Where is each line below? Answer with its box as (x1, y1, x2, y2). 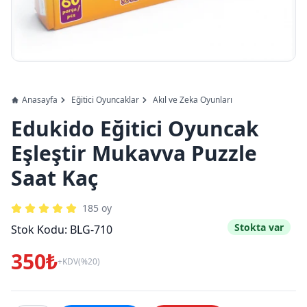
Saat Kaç (11, 164, 98, 192)
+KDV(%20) (58, 256, 100, 267)
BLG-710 (70, 222, 112, 237)
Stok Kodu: (11, 222, 70, 237)
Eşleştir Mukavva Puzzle (11, 139, 257, 167)
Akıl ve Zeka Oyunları (153, 94, 232, 106)
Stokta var (234, 221, 284, 234)
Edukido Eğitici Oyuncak (11, 114, 259, 143)
